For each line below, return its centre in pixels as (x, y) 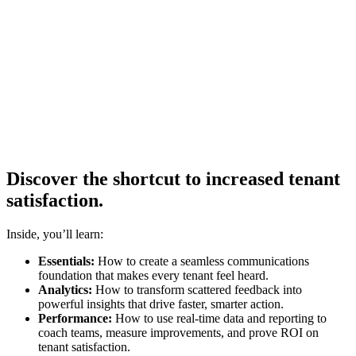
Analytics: (65, 289)
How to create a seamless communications (202, 261)
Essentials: (66, 261)
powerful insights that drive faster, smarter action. (161, 304)
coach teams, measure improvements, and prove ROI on (178, 332)
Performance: (75, 318)
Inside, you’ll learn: (55, 234)
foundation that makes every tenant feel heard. (153, 275)
